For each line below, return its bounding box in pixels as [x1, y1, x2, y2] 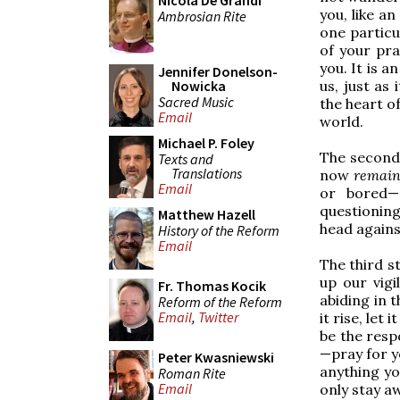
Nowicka [171, 77, 226, 95]
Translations [171, 163, 242, 182]
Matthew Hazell [158, 205, 255, 223]
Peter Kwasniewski [158, 348, 274, 366]
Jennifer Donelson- [158, 62, 278, 80]
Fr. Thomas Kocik [158, 277, 266, 295]
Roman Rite [158, 363, 226, 382]
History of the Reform [158, 221, 279, 239]
